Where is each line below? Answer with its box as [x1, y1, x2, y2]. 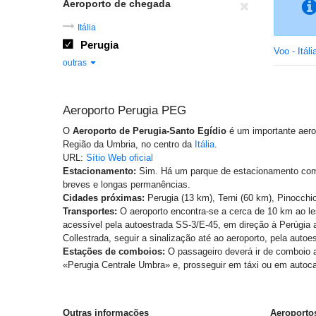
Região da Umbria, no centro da [63, 139, 195, 150]
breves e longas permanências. [63, 179, 190, 190]
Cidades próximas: [63, 193, 145, 203]
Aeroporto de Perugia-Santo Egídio [73, 126, 226, 136]
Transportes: [63, 206, 117, 217]
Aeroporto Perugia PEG [63, 104, 186, 117]
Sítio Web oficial [86, 152, 153, 163]
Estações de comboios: [63, 246, 165, 257]
